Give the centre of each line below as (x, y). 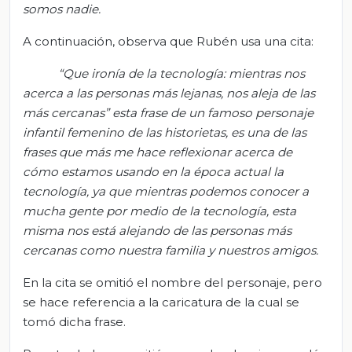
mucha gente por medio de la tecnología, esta (159, 211)
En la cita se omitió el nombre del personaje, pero (172, 282)
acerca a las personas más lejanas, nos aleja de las (169, 93)
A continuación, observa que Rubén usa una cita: (168, 41)
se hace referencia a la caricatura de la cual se (161, 302)
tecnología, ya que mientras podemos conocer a (166, 191)
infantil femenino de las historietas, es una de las (165, 132)
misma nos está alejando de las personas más (157, 230)
